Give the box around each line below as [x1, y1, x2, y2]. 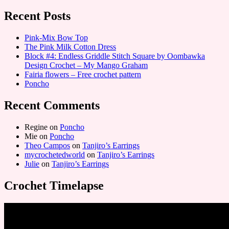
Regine [25, 122, 48, 131]
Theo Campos [25, 141, 70, 150]
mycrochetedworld [25, 150, 85, 159]
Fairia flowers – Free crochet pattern [25, 70, 141, 79]
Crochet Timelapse [4, 178, 104, 192]
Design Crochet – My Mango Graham [25, 60, 148, 70]
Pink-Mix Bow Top [25, 33, 88, 42]
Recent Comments [4, 98, 100, 112]
